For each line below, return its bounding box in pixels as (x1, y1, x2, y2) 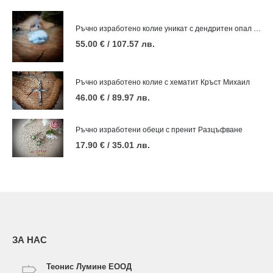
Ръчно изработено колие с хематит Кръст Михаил (76, 77, 250, 87)
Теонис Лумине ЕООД (46, 261, 132, 271)
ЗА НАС (12, 235, 47, 245)
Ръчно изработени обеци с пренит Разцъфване (76, 125, 243, 134)
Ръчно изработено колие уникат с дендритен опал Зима (253, 24, 261, 33)
